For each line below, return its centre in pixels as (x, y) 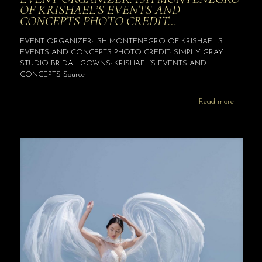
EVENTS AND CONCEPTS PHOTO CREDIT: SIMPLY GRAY (121, 53)
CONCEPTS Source (52, 75)
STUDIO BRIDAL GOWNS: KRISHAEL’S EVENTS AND (113, 64)
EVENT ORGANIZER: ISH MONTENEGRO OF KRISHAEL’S (121, 42)
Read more (216, 102)
